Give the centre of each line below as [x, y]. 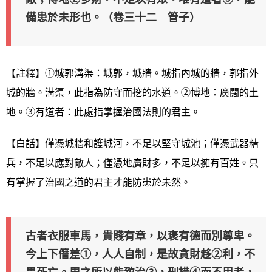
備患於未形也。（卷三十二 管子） [113, 17]
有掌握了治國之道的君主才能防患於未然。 [98, 182]
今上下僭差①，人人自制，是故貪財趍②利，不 [140, 254]
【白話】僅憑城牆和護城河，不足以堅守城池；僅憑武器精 [132, 143]
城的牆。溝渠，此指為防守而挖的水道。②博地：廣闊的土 [132, 92]
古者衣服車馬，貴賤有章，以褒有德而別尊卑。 [140, 236]
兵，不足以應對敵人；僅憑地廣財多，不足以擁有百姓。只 [132, 163]
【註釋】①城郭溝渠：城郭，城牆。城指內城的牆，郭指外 [132, 73]
